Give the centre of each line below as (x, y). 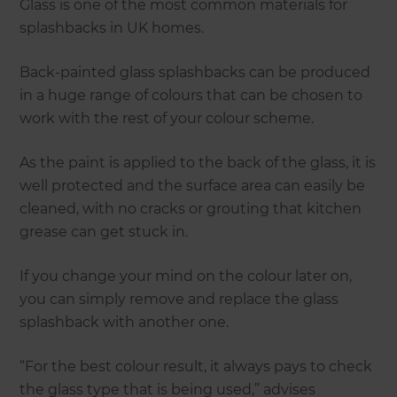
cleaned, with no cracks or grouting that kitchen (191, 209)
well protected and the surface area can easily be (193, 186)
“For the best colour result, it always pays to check (196, 367)
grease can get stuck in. (104, 232)
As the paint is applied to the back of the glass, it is (198, 163)
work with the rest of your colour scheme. (167, 119)
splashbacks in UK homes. (112, 28)
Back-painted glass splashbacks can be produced (195, 73)
